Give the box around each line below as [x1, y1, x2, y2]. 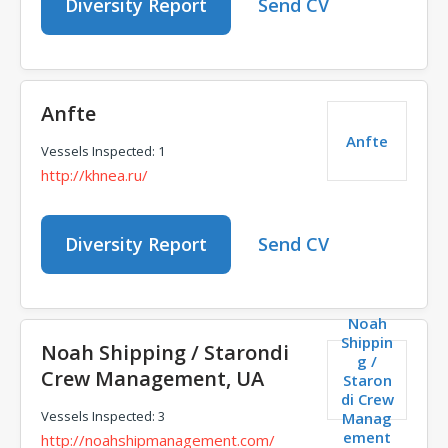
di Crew [340, 388, 394, 409]
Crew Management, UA [41, 365, 264, 392]
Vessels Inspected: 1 [41, 142, 165, 160]
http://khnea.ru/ [41, 165, 148, 185]
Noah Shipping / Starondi [41, 339, 289, 366]
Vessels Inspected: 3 [41, 407, 165, 425]
